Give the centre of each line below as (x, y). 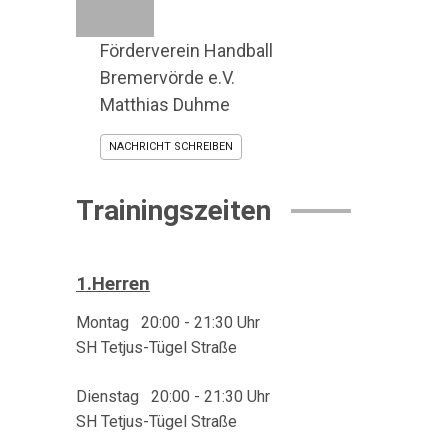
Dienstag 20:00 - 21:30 (159, 396)
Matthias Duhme (165, 104)
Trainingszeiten (173, 210)
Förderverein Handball (186, 50)
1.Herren (113, 284)
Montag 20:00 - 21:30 (154, 322)
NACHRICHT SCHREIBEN (171, 146)
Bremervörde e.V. (167, 77)
